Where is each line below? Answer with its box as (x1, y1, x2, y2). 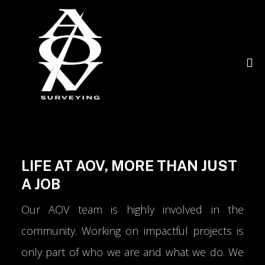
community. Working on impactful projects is (21, 224, 244, 238)
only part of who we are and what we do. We (21, 245, 244, 259)
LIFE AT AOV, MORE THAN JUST (21, 157, 237, 174)
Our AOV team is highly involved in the (21, 202, 244, 216)
